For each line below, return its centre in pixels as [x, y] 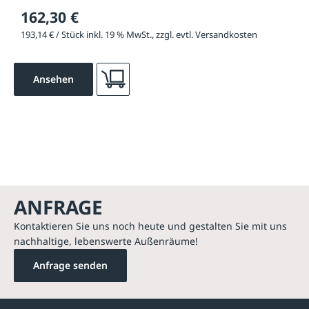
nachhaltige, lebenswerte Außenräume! [106, 241]
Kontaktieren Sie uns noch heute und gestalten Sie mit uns [150, 226]
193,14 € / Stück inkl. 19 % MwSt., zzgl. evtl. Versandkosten [139, 34]
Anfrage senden [70, 265]
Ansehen [53, 79]
